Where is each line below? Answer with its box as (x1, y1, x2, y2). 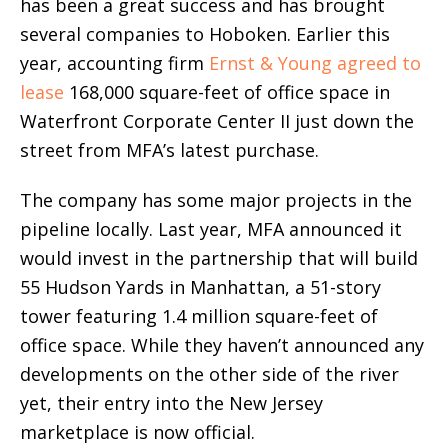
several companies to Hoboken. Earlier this (20, 21, 390, 46)
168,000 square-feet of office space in (64, 79, 390, 104)
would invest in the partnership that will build (20, 245, 418, 270)
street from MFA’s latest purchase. (20, 137, 319, 162)
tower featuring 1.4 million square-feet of (20, 303, 378, 328)
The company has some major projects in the (20, 187, 412, 212)
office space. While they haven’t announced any (20, 332, 424, 357)
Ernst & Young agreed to (209, 50, 421, 75)
